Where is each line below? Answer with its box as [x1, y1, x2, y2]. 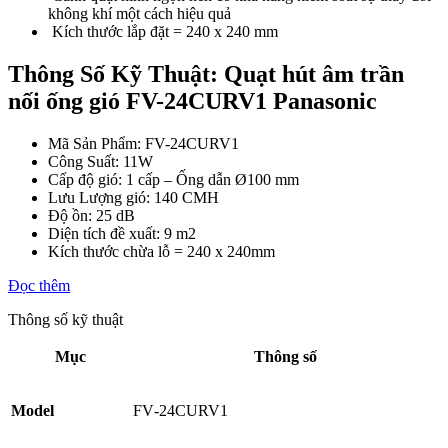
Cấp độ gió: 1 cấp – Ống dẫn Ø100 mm [48, 171, 299, 189]
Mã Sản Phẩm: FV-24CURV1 [48, 135, 239, 153]
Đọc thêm [8, 277, 70, 295]
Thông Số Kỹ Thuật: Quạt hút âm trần [8, 61, 404, 88]
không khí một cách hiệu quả [48, 5, 231, 23]
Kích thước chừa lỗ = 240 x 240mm [48, 243, 275, 261]
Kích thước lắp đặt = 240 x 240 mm [48, 23, 278, 41]
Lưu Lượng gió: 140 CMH [48, 189, 219, 207]
